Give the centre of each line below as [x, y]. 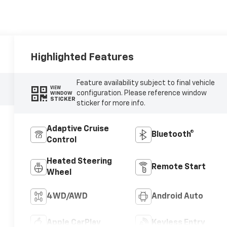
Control [62, 141]
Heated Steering [80, 162]
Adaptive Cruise [78, 129]
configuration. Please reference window [141, 93]
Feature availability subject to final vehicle [145, 83]
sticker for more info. [111, 104]
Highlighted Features [82, 58]
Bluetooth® [173, 135]
